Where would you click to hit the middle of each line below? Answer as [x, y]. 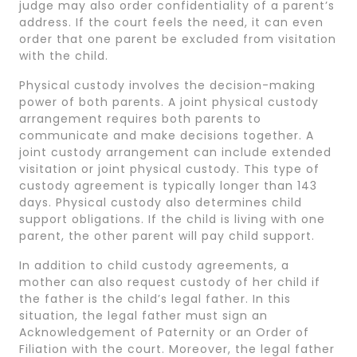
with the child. [64, 55]
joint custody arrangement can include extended [175, 152]
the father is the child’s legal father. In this [155, 298]
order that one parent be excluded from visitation [178, 39]
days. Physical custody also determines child [161, 202]
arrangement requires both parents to [140, 118]
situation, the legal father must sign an [143, 315]
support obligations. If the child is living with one [172, 219]
